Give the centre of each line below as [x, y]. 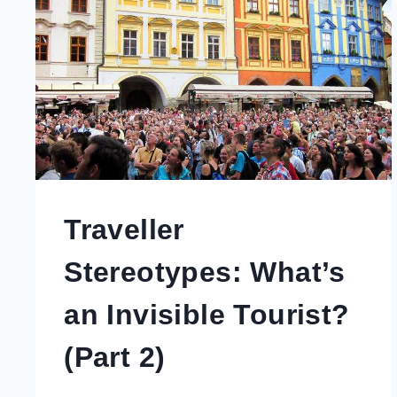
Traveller [124, 229]
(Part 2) [115, 357]
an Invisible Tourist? [207, 314]
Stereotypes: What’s [205, 272]
